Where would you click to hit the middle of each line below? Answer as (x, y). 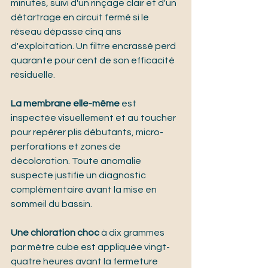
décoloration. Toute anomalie (77, 161)
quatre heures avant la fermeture (85, 262)
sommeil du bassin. (51, 204)
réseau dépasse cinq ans (67, 32)
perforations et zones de (67, 147)
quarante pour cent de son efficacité (94, 61)
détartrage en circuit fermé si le (81, 18)
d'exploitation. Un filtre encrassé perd (94, 46)
